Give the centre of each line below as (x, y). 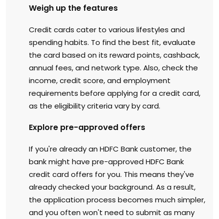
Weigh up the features (73, 8)
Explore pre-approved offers (87, 127)
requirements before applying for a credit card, (115, 93)
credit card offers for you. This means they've (111, 174)
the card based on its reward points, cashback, (114, 55)
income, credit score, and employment (100, 80)
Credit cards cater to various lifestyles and (107, 29)
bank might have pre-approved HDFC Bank (106, 161)
